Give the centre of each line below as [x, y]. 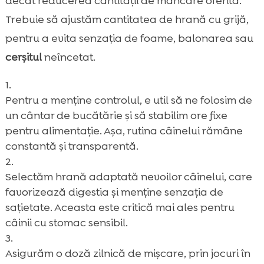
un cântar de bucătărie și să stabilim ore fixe [116, 115]
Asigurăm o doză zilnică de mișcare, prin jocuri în [128, 253]
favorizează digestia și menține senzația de [114, 192]
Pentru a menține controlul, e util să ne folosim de [128, 100]
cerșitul [23, 57]
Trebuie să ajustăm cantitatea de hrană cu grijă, [127, 19]
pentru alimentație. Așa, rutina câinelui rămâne [124, 131]
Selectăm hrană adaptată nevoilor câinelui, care [128, 176]
